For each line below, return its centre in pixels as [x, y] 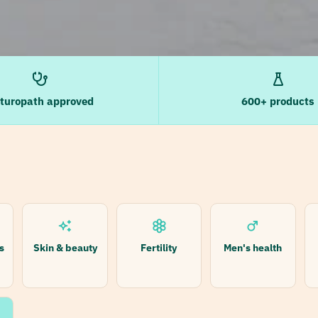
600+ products [278, 101]
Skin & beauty [65, 248]
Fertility [159, 248]
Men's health [253, 248]
